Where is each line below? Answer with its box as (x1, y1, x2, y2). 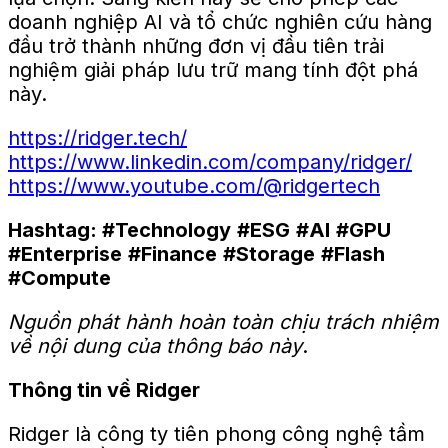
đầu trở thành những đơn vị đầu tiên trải (8, 33, 384, 58)
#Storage (223, 241, 315, 266)
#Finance (128, 241, 217, 266)
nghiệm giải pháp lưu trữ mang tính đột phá (8, 57, 418, 82)
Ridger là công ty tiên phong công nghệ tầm (8, 421, 425, 446)
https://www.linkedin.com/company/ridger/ (8, 149, 412, 174)
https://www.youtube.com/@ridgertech (8, 173, 380, 198)
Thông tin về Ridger (8, 377, 200, 402)
